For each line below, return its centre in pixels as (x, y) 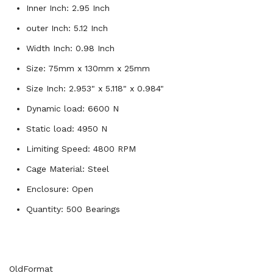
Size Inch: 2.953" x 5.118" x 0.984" (95, 88)
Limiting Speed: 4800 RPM (81, 149)
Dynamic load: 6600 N (73, 108)
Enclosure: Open (60, 189)
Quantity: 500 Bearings (73, 209)
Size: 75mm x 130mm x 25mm (88, 68)
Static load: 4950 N (67, 129)
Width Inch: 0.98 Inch (70, 48)
